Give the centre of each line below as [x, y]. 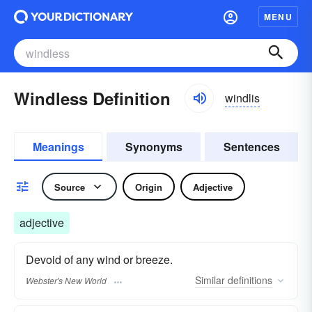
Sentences [251, 147]
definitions [249, 280]
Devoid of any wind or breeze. [99, 259]
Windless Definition [92, 98]
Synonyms [154, 147]
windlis [242, 97]
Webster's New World [66, 281]
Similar [210, 280]
